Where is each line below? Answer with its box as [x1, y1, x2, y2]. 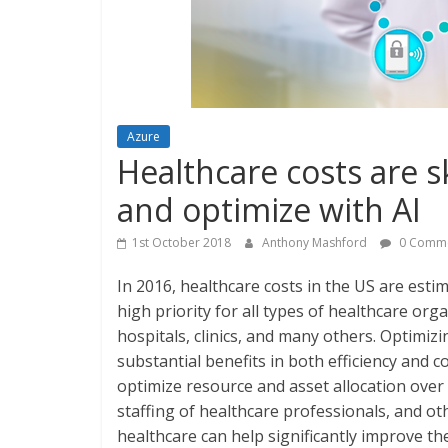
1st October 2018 [132, 234, 231, 251]
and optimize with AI [117, 188, 421, 231]
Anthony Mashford [262, 234, 370, 251]
